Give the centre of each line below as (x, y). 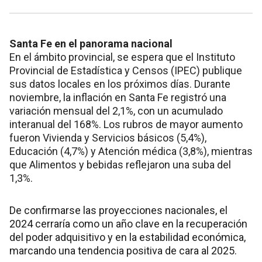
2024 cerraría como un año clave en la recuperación (128, 224)
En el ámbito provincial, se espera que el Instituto (122, 57)
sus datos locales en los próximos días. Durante (120, 84)
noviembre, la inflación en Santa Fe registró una (118, 98)
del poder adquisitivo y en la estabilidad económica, (127, 237)
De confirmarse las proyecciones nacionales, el (118, 211)
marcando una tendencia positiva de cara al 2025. (123, 251)
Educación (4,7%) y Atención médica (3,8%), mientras (131, 151)
